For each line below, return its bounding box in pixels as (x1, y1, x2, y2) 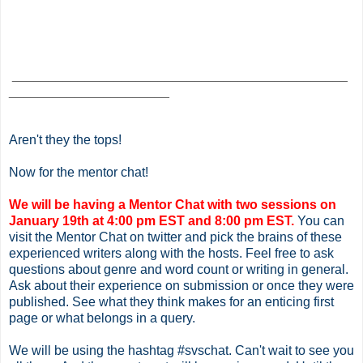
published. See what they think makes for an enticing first (9, 294, 334, 309)
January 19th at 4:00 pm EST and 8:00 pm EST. (9, 213, 294, 228)
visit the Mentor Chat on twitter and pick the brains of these (9, 229, 342, 244)
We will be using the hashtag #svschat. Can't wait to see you (9, 343, 354, 357)
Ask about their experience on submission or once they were (9, 278, 354, 293)
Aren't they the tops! (9, 132, 125, 147)
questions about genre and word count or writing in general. (9, 262, 348, 276)
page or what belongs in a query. (9, 310, 195, 325)
